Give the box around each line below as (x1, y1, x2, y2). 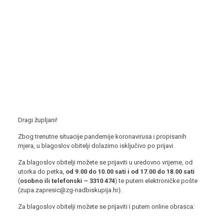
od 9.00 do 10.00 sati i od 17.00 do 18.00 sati (65, 168, 195, 175)
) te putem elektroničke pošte (114, 177, 198, 184)
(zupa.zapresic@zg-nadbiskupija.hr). (18, 186, 122, 194)
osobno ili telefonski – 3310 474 (19, 177, 115, 184)
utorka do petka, (18, 168, 66, 175)
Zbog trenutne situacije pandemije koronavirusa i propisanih (18, 133, 186, 140)
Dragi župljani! (18, 116, 57, 124)
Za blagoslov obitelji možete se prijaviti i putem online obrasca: (18, 203, 195, 210)
